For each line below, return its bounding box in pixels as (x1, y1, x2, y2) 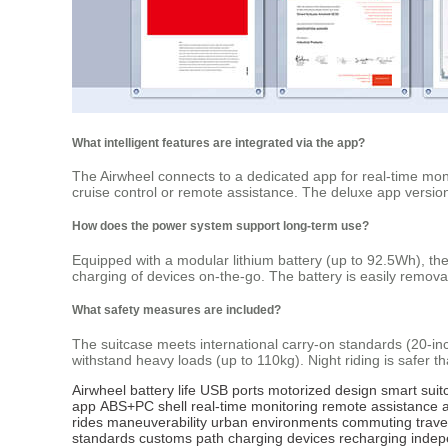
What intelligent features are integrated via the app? (72, 135, 365, 149)
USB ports (200, 381, 264, 398)
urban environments (211, 413, 338, 430)
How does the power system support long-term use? (72, 219, 369, 233)
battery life (130, 381, 196, 398)
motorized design (268, 381, 377, 398)
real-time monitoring (191, 397, 318, 414)
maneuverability (107, 413, 207, 430)
